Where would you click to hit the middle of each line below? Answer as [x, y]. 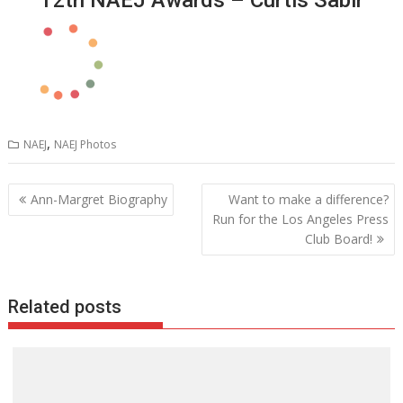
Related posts [65, 306]
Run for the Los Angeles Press [300, 219]
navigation [58, 218]
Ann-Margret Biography [99, 200]
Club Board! [338, 239]
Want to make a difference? [308, 200]
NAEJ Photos [85, 144]
